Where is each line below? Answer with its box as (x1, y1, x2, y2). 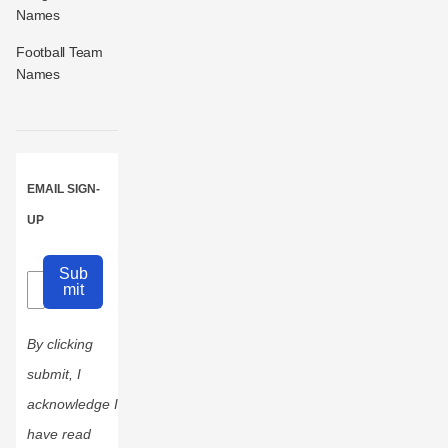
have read (27, 426, 91, 443)
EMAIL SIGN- (27, 182, 100, 197)
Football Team (16, 44, 103, 61)
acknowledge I (27, 396, 118, 413)
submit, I (27, 366, 81, 383)
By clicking (27, 336, 93, 353)
